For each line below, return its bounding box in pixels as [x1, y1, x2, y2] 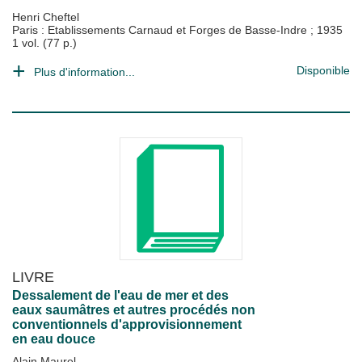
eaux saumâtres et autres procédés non [12, 303, 255, 317]
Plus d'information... [34, 65, 135, 78]
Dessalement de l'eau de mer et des [12, 288, 229, 302]
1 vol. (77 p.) [12, 36, 77, 49]
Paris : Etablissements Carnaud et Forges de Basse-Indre [12, 23, 310, 36]
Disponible [297, 64, 350, 77]
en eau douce [12, 332, 95, 346]
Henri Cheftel [12, 11, 79, 23]
